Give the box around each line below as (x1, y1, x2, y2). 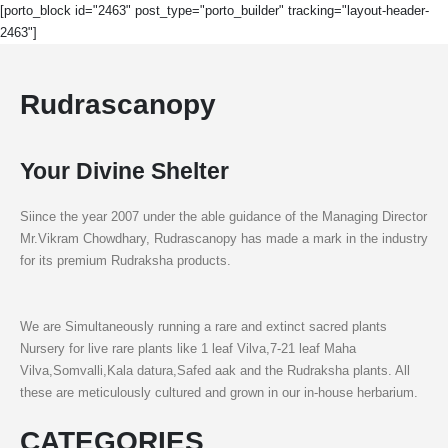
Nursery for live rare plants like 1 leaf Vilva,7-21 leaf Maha (20, 340, 356, 356)
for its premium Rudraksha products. (20, 252, 231, 268)
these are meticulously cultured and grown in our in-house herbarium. (20, 384, 418, 400)
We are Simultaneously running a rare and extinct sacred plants (20, 318, 387, 334)
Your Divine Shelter (20, 157, 229, 184)
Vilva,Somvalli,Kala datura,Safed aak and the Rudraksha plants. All (20, 362, 410, 378)
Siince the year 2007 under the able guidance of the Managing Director (20, 208, 427, 224)
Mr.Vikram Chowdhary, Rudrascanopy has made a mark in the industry (20, 230, 428, 246)
